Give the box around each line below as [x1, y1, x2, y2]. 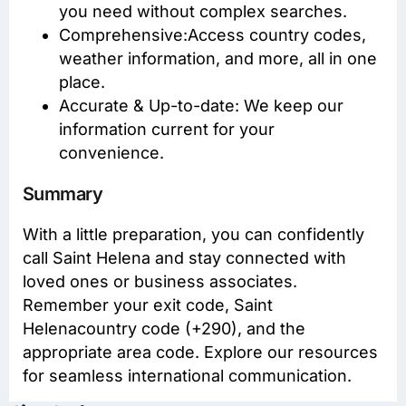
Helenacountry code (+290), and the [23, 318, 305, 338]
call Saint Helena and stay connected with [23, 247, 346, 267]
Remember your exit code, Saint [23, 295, 273, 314]
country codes [249, 24, 362, 44]
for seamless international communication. [23, 365, 352, 385]
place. [59, 72, 105, 92]
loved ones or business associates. [23, 271, 297, 291]
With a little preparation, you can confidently [23, 224, 364, 244]
